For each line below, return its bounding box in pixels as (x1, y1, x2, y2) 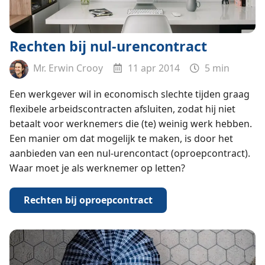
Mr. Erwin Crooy (30, 62, 103, 75)
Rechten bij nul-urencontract (9, 36, 207, 56)
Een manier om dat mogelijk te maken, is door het (9, 132, 233, 145)
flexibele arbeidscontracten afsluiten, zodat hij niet (9, 102, 235, 115)
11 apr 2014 (125, 62, 180, 75)
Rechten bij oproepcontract (23, 193, 153, 206)
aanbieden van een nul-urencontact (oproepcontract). (9, 147, 250, 160)
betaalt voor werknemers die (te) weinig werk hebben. (9, 117, 252, 130)
